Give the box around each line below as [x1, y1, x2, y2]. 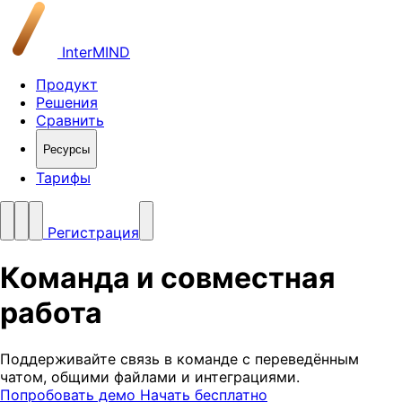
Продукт [36, 75, 98, 93]
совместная [161, 260, 336, 296]
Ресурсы [43, 142, 90, 156]
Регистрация [43, 223, 139, 241]
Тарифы [36, 169, 91, 187]
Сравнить [36, 111, 104, 129]
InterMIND [57, 43, 130, 61]
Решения [36, 93, 98, 111]
